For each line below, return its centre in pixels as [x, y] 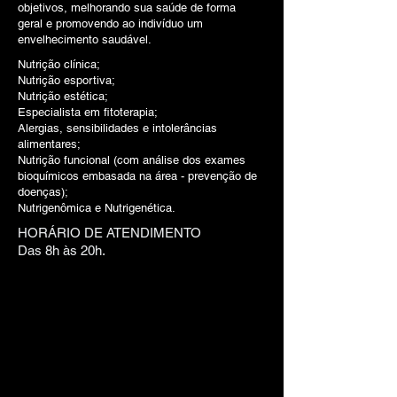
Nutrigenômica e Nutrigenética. [97, 208]
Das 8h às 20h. [62, 250]
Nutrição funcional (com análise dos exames [132, 160]
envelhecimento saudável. [86, 39]
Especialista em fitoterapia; [88, 112]
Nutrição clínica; [59, 64]
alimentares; [51, 144]
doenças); [43, 192]
